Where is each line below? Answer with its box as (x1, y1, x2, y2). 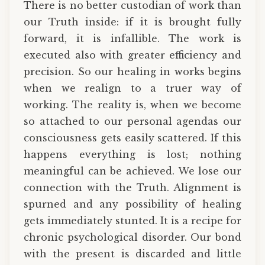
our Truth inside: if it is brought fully (24, 16, 241, 28)
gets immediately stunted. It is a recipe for (24, 215, 241, 227)
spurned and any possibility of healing (24, 198, 241, 211)
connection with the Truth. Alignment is (24, 182, 241, 194)
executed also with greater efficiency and (24, 49, 241, 62)
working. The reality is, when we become (24, 99, 241, 111)
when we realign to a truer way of (24, 82, 241, 95)
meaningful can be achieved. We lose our (24, 165, 241, 177)
